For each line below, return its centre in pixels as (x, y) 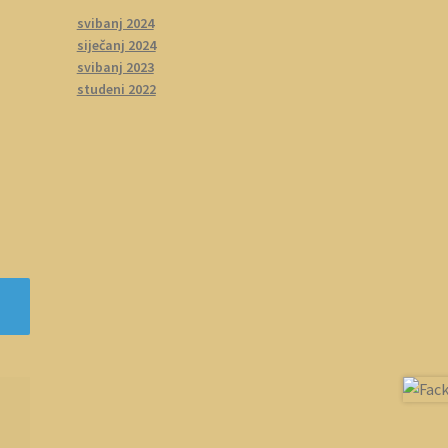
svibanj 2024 (115, 22)
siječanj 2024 (116, 44)
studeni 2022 (116, 88)
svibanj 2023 (115, 66)
